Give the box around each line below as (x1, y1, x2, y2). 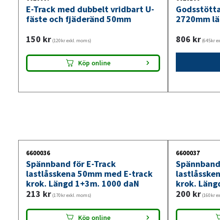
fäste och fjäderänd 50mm (26, 13, 131, 25)
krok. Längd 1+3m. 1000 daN (26, 177, 139, 189)
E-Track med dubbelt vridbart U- (26, 3, 154, 15)
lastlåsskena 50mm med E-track (26, 167, 153, 179)
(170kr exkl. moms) (51, 192, 91, 198)
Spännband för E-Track (26, 158, 116, 169)
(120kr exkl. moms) (51, 37, 91, 44)
